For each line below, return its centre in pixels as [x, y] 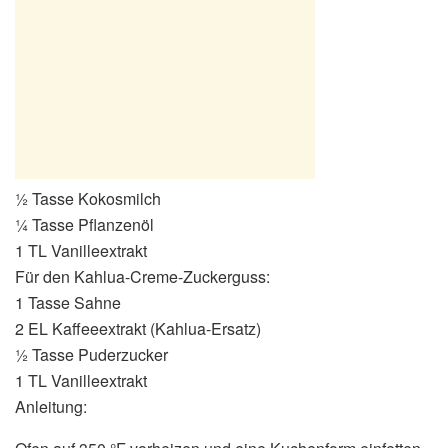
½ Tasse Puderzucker [91, 354]
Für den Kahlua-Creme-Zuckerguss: [142, 276]
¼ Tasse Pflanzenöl [84, 224]
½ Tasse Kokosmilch [88, 198]
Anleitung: [51, 406]
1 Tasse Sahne [68, 302]
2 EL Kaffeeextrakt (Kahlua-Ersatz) [138, 328]
